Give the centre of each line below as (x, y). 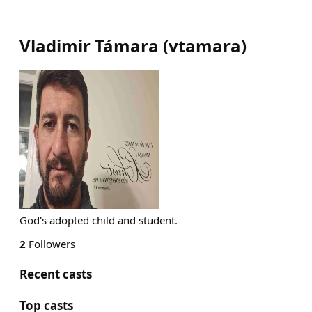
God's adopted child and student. (99, 220)
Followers (50, 244)
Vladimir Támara (89, 46)
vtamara (205, 46)
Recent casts (56, 274)
